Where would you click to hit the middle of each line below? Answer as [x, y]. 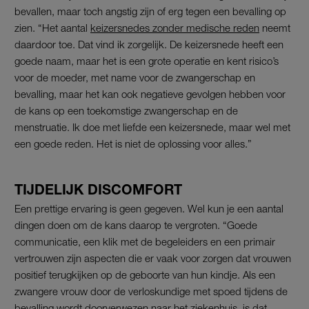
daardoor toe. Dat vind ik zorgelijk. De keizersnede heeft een [149, 44]
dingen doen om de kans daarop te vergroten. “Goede [136, 225]
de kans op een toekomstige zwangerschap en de [126, 111]
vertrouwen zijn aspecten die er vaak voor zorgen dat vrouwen [153, 258]
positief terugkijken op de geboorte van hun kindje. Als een [145, 275]
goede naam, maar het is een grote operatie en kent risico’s [147, 61]
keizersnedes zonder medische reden [175, 28]
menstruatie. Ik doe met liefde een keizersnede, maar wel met [152, 127]
